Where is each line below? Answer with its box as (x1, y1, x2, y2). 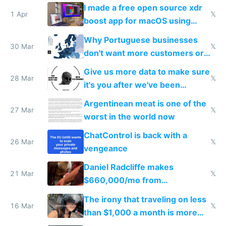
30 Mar (10, 42, 34, 50)
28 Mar (10, 74, 34, 82)
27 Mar (10, 106, 34, 115)
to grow (83, 61, 115, 71)
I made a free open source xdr (83, 3, 202, 13)
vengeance (83, 143, 128, 154)
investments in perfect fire (83, 188, 189, 199)
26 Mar (10, 138, 34, 146)
